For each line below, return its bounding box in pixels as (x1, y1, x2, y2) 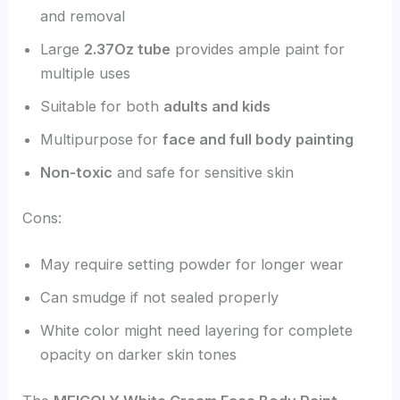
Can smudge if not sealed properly (40, 287, 279, 306)
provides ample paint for (171, 39, 346, 58)
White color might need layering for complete (40, 321, 354, 339)
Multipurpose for (40, 129, 163, 148)
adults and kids (163, 96, 271, 115)
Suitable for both (40, 96, 164, 115)
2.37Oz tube (84, 39, 171, 58)
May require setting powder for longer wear (40, 254, 345, 273)
